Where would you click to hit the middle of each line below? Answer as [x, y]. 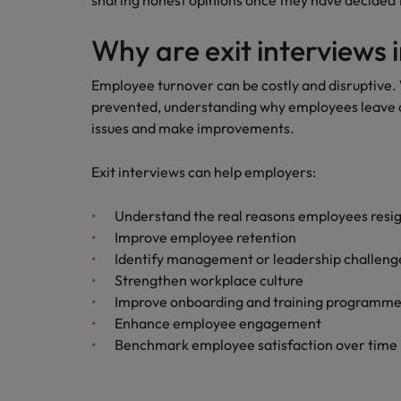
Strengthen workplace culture [209, 280]
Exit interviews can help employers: [204, 172]
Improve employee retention [205, 237]
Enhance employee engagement [218, 323]
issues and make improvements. [193, 128]
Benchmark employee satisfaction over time [256, 345]
